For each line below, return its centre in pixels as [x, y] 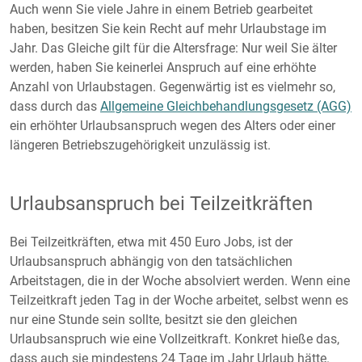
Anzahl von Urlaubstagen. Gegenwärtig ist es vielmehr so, [173, 87]
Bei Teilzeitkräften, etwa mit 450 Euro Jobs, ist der [151, 242]
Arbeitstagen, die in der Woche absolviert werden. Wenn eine [180, 281]
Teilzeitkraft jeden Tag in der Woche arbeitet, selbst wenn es [179, 300]
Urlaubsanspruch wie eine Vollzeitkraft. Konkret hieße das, [175, 339]
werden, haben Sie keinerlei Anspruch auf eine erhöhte [163, 67]
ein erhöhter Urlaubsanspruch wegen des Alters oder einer [173, 126]
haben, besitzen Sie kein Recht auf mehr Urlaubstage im [168, 29]
